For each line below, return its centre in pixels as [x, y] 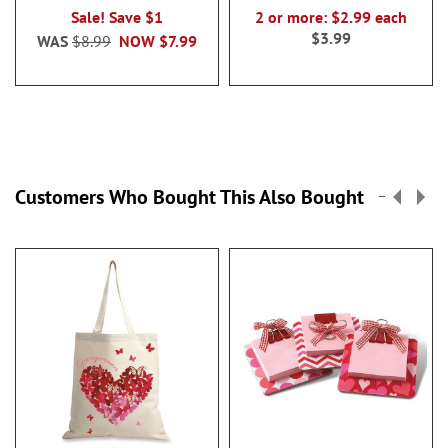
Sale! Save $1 [117, 17]
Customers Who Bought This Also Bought [189, 197]
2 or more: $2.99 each [331, 17]
